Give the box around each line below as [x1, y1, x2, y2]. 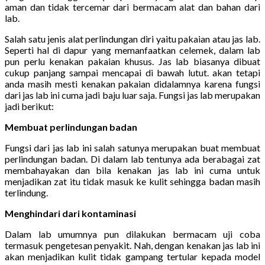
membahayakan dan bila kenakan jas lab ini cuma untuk [5, 164, 260, 176]
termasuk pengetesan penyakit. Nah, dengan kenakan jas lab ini [5, 239, 260, 251]
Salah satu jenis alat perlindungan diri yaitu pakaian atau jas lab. [5, 33, 260, 44]
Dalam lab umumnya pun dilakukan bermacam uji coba [5, 228, 260, 240]
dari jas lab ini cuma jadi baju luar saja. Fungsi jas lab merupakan [5, 89, 260, 101]
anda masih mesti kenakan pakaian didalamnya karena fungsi [5, 77, 260, 89]
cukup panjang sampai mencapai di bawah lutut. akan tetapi [5, 66, 260, 78]
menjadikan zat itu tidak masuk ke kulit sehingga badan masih [5, 175, 260, 187]
